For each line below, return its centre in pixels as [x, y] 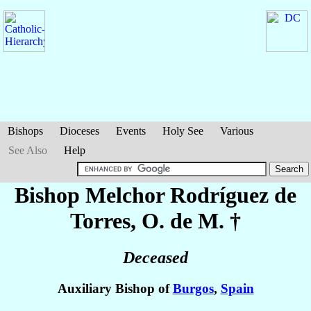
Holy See [183, 131]
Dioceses [79, 131]
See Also [28, 150]
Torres [100, 221]
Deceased [155, 258]
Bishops [25, 131]
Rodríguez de [233, 195]
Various [237, 131]
